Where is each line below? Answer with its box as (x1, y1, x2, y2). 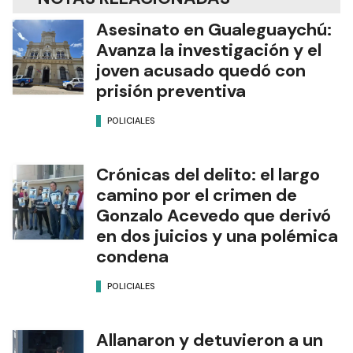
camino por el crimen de (96, 184, 297, 207)
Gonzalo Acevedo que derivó (96, 204, 331, 228)
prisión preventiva (96, 80, 246, 103)
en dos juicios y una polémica (96, 225, 338, 248)
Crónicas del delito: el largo (96, 163, 320, 187)
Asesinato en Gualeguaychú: (96, 18, 332, 42)
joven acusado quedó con (96, 59, 306, 83)
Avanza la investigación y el (96, 39, 321, 62)
